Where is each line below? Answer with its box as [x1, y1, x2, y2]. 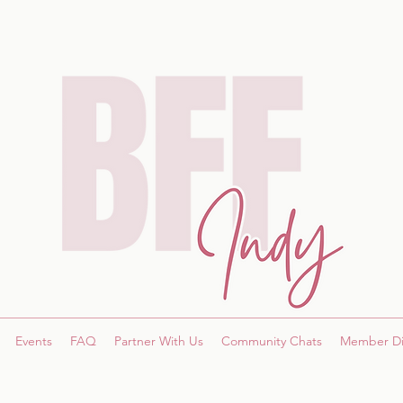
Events [14, 333, 52, 349]
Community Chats [220, 333, 322, 349]
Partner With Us [113, 333, 203, 349]
